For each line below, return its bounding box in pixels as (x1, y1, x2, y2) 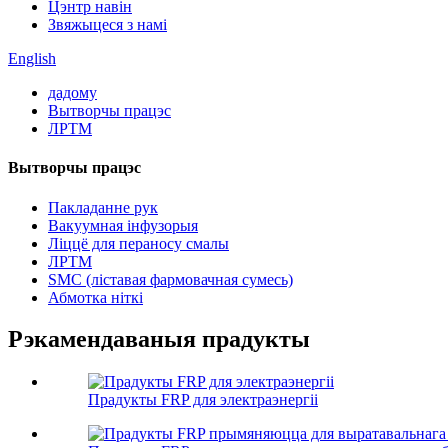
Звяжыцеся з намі (48, 16, 167, 33)
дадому (48, 84, 97, 101)
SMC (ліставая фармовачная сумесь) (48, 270, 293, 288)
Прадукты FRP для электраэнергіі (88, 391, 318, 409)
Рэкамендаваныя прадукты (8, 326, 310, 353)
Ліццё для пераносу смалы (48, 234, 229, 252)
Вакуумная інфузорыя (48, 216, 198, 234)
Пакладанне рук (48, 198, 158, 216)
